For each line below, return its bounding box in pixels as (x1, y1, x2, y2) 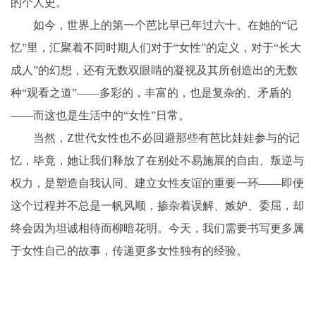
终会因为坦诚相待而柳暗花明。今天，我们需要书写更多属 (11, 221, 304, 234)
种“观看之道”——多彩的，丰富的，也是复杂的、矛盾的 (11, 86, 291, 99)
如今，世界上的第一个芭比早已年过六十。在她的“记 (33, 18, 298, 31)
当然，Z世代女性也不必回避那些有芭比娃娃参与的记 (33, 131, 300, 144)
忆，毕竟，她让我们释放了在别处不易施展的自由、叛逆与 (11, 154, 304, 166)
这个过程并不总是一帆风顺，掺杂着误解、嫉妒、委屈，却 (11, 199, 304, 212)
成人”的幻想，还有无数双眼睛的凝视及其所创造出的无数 (11, 63, 298, 76)
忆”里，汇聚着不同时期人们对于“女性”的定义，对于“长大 (11, 41, 301, 54)
